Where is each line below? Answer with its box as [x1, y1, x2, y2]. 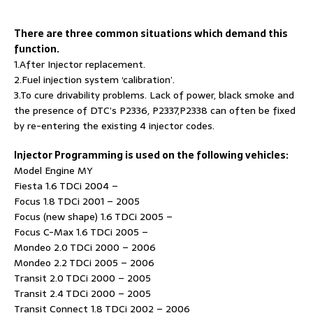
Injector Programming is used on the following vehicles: [14, 147, 289, 163]
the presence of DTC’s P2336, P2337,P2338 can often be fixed [14, 102, 296, 118]
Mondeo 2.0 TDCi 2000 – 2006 [14, 239, 156, 255]
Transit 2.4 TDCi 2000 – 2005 [14, 285, 151, 301]
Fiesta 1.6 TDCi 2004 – [14, 177, 118, 194]
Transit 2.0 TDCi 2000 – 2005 [14, 270, 151, 286]
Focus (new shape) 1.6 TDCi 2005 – [14, 208, 173, 224]
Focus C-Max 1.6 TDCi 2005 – [14, 224, 148, 240]
